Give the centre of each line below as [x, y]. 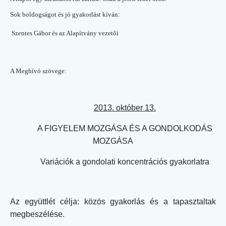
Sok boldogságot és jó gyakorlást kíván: [65, 14]
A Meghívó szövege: [38, 71]
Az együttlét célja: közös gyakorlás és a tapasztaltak [113, 201]
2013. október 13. [125, 108]
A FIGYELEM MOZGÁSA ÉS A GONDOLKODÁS [125, 129]
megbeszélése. [37, 214]
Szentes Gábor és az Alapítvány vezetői [65, 33]
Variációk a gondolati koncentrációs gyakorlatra [125, 162]
